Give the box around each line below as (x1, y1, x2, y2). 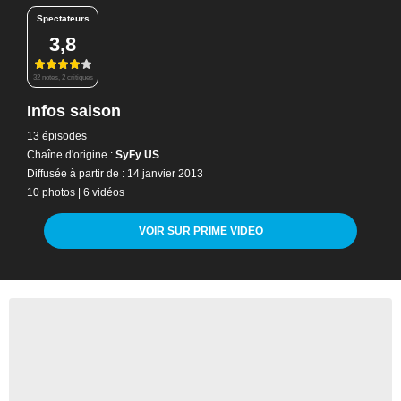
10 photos (27, 185, 75, 199)
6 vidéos (83, 185, 124, 199)
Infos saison (27, 101, 121, 120)
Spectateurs (36, 13, 90, 23)
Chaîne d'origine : (27, 148, 113, 161)
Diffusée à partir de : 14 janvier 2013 (27, 166, 203, 180)
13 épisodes (27, 129, 87, 142)
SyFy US (113, 148, 159, 161)
